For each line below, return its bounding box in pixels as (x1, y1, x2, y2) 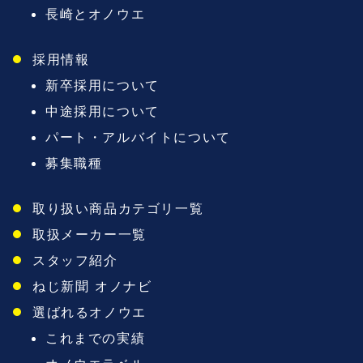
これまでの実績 (45, 329, 146, 346)
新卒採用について (45, 76, 160, 93)
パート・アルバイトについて (45, 128, 231, 145)
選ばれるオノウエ (32, 303, 147, 320)
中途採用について (45, 102, 160, 119)
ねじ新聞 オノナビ (32, 277, 152, 294)
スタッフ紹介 (32, 251, 118, 268)
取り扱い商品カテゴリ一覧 (32, 199, 204, 216)
